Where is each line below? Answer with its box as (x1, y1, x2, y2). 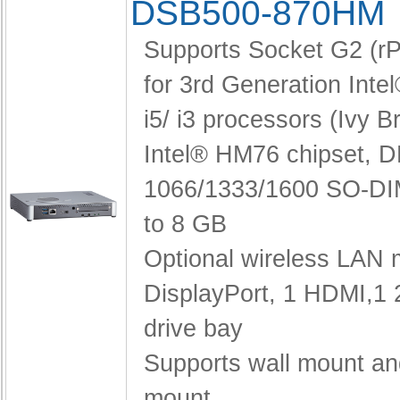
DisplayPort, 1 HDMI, (144, 280, 373, 307)
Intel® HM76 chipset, (144, 141, 379, 168)
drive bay (144, 315, 243, 342)
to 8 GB (144, 211, 227, 237)
